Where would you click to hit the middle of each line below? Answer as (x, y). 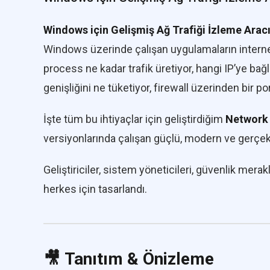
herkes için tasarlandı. (95, 189)
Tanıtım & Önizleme (139, 259)
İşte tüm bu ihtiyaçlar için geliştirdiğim (134, 119)
